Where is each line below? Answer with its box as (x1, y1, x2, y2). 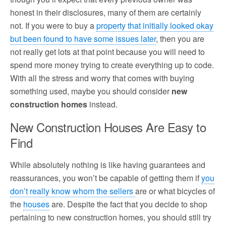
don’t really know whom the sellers (10, 185, 135, 197)
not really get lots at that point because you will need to (10, 46, 205, 58)
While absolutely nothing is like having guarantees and (10, 159, 205, 171)
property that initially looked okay (96, 20, 213, 31)
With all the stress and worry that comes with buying (10, 72, 194, 84)
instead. (87, 98, 118, 110)
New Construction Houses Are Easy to (10, 118, 206, 136)
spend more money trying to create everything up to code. (10, 59, 214, 71)
